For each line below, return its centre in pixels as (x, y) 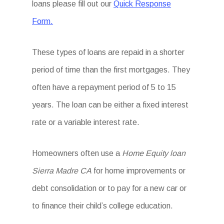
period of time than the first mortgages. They (111, 70)
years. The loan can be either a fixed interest (110, 105)
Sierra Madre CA (62, 171)
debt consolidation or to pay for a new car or (109, 188)
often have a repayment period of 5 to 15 (104, 87)
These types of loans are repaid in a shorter (108, 52)
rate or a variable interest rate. (86, 122)
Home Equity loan (154, 153)
